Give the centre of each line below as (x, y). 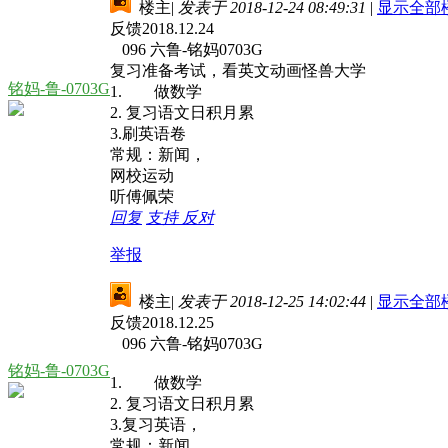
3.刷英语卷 (148, 133)
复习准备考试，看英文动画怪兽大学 (238, 70)
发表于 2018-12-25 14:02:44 (272, 301)
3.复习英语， (156, 424)
